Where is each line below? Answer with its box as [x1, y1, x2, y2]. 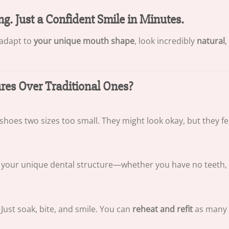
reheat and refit [132, 203, 193, 215]
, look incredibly [134, 35, 197, 47]
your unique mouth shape [34, 35, 134, 47]
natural [197, 35, 225, 47]
